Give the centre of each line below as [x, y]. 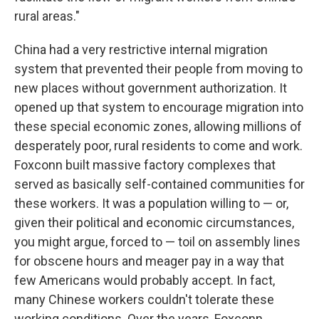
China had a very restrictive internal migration [141, 49]
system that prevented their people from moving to [158, 68]
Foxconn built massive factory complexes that [145, 164]
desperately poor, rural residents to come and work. [158, 145]
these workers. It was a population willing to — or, [151, 203]
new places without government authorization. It [151, 88]
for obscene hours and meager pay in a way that [149, 261]
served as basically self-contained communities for [159, 184]
